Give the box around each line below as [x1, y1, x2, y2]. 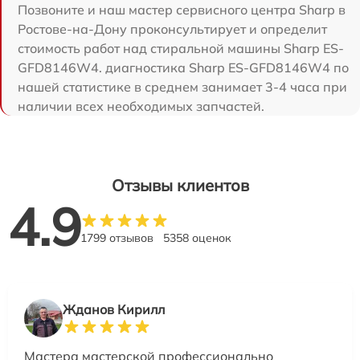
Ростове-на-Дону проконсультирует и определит [18, 20, 327, 37]
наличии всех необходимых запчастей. [18, 97, 264, 114]
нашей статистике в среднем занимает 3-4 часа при [18, 78, 347, 95]
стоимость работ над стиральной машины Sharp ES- [18, 39, 344, 56]
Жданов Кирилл [63, 301, 165, 317]
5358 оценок [163, 230, 231, 245]
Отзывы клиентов [111, 174, 249, 195]
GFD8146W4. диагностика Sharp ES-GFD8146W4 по [18, 59, 349, 76]
